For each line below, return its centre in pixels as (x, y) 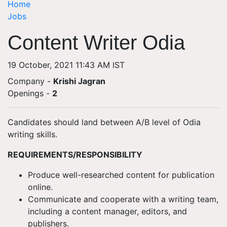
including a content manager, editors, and (107, 211)
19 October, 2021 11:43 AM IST (66, 65)
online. (40, 187)
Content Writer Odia (96, 43)
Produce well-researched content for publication (121, 175)
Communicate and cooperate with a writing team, (123, 199)
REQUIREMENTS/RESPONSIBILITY (75, 155)
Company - (30, 81)
